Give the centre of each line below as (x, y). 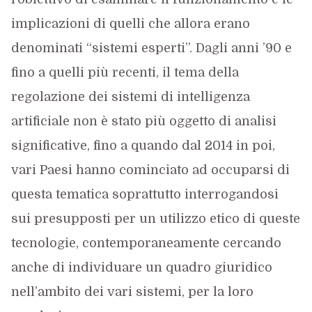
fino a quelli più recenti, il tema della (125, 72)
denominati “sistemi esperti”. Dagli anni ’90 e (151, 48)
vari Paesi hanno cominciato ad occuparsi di (150, 170)
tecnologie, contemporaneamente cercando (146, 243)
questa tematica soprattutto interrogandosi (145, 194)
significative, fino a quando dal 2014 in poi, (143, 146)
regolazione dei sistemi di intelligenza (130, 97)
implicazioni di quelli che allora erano (130, 24)
